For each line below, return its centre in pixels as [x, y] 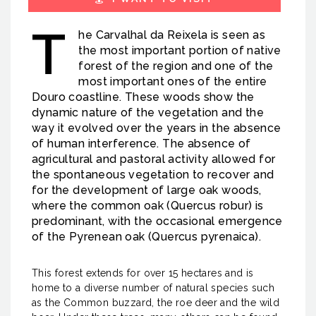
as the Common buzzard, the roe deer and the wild [156, 303]
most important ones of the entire [173, 81]
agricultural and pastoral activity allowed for [154, 159]
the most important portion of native [180, 50]
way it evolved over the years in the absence [157, 128]
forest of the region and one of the [176, 66]
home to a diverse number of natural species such [153, 288]
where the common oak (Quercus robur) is [148, 206]
